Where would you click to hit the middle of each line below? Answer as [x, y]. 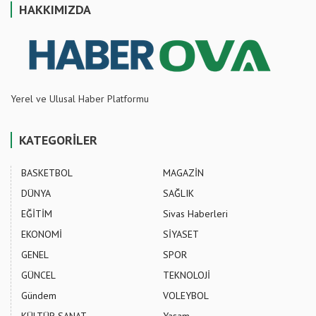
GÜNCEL [38, 275]
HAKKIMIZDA [55, 10]
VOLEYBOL [186, 296]
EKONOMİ [42, 235]
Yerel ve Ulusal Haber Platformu [80, 99]
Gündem [39, 296]
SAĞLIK [178, 194]
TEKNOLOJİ [187, 275]
